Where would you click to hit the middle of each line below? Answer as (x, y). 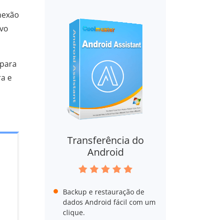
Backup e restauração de (103, 192)
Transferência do (105, 140)
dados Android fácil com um (109, 202)
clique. (74, 212)
